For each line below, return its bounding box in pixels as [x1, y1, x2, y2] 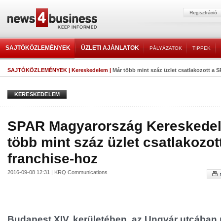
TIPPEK [192, 45, 211, 51]
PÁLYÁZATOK [149, 45, 182, 51]
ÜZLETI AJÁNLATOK [81, 44, 139, 51]
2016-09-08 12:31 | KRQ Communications [7, 169, 108, 175]
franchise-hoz [7, 150, 98, 166]
